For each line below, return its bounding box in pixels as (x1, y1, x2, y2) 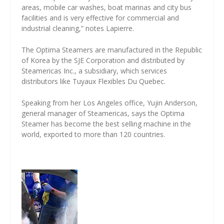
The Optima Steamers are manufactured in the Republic (21, 45, 202, 55)
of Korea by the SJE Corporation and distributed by (21, 55, 184, 65)
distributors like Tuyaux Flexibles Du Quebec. (21, 76, 165, 86)
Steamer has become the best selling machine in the (21, 119, 191, 129)
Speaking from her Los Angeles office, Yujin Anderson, (21, 98, 197, 108)
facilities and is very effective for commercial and (21, 12, 179, 22)
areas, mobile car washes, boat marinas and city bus (21, 2, 191, 12)
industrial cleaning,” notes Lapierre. (21, 23, 134, 33)
